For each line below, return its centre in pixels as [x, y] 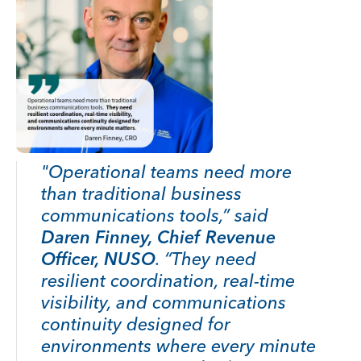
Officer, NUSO [98, 259]
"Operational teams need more [166, 172]
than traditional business [141, 193]
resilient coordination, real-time [168, 280]
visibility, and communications [164, 302]
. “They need [206, 259]
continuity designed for [136, 324]
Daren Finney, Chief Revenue [158, 237]
